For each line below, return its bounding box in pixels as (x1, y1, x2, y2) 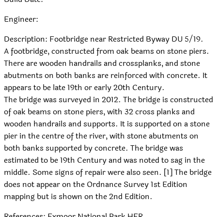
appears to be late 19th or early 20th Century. (4, 81, 165, 94)
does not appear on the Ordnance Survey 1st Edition (4, 178, 187, 191)
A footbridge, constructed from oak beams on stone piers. (4, 45, 209, 58)
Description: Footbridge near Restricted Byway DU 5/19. (4, 33, 203, 46)
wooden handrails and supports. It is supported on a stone (4, 118, 210, 130)
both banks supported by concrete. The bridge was (4, 142, 183, 155)
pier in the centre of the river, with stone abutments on (4, 130, 199, 142)
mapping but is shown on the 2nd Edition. (4, 190, 153, 203)
